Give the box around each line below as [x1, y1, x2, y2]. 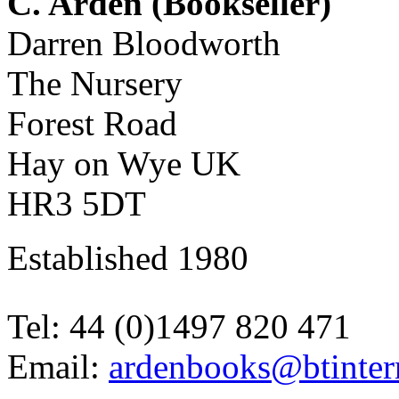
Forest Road [7, 104, 177, 143]
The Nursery [7, 64, 183, 103]
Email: [7, 347, 109, 387]
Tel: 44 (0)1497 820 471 [7, 307, 351, 346]
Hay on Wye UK [7, 144, 240, 183]
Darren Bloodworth [7, 24, 281, 63]
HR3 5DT [7, 184, 146, 224]
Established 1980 [7, 239, 248, 278]
